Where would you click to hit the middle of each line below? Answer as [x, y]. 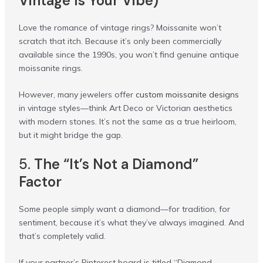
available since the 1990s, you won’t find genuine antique [129, 54]
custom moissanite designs [187, 95]
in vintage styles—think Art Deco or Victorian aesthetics [125, 108]
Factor [40, 181]
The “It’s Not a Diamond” [116, 164]
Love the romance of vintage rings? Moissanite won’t [120, 27]
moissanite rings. [50, 68]
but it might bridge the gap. [70, 135]
